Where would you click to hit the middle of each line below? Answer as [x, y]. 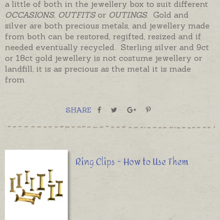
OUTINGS [128, 14]
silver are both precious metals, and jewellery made [107, 25]
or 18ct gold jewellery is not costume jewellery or [104, 58]
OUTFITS [77, 14]
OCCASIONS [29, 14]
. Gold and [168, 14]
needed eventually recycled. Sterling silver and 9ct [107, 47]
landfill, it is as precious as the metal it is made [98, 69]
